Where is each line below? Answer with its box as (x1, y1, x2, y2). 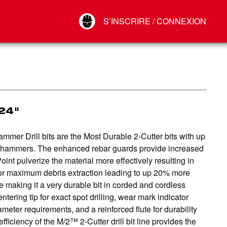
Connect (95, 18, 119, 27)
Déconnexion (95, 28, 133, 37)
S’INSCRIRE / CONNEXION (103, 15, 206, 27)
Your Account (95, 8, 133, 17)
